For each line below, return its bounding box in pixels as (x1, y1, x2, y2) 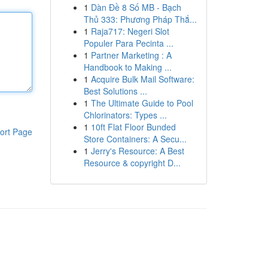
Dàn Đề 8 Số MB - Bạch (90, 1, 181, 13)
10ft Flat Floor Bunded (90, 121, 176, 133)
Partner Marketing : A (90, 49, 172, 61)
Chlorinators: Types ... (83, 109, 167, 121)
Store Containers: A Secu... (83, 133, 187, 145)
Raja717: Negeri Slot (90, 25, 169, 37)
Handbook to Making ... (83, 61, 172, 73)
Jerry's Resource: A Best (90, 145, 184, 157)
